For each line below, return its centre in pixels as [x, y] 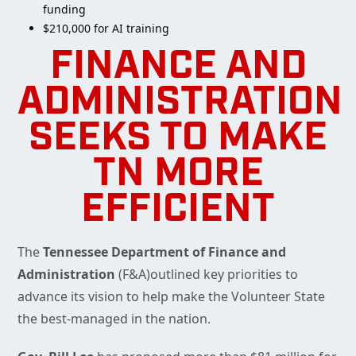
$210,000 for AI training [106, 29]
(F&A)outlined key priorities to [208, 275]
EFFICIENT [178, 211]
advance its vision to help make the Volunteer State [171, 297]
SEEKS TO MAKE [178, 140]
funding [64, 10]
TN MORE [178, 176]
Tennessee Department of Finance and [163, 252]
